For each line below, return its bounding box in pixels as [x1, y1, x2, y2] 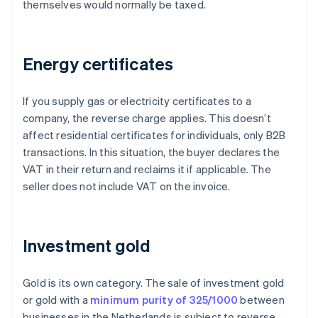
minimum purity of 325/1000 [90, 292, 238, 307]
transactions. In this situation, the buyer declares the [23, 145, 280, 160]
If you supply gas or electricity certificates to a [23, 94, 252, 109]
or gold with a [23, 292, 90, 307]
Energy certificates [23, 53, 173, 75]
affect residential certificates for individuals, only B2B [23, 128, 286, 143]
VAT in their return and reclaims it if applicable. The [23, 162, 271, 177]
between [238, 292, 285, 307]
